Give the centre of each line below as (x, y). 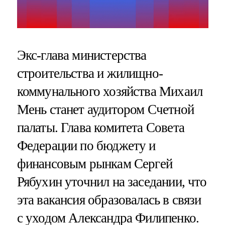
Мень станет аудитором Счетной (105, 109)
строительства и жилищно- (90, 73)
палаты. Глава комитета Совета (100, 127)
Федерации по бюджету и (86, 145)
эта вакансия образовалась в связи (109, 200)
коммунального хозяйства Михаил (110, 91)
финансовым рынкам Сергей (95, 163)
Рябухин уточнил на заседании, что (112, 182)
